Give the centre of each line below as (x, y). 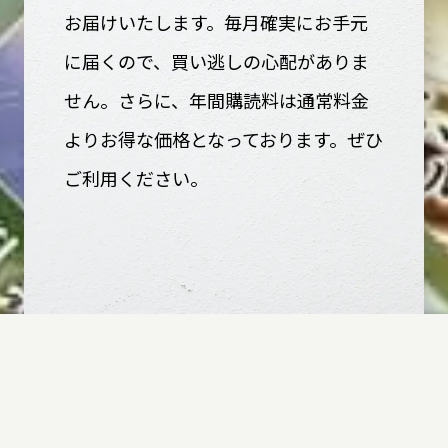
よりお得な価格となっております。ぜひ (223, 139)
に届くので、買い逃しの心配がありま (216, 61)
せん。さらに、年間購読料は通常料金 (216, 100)
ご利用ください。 (136, 178)
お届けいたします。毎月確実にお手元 (216, 22)
